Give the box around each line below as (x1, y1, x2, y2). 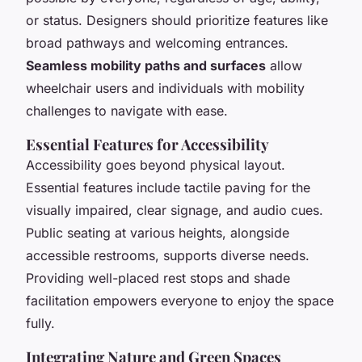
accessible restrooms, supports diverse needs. (26, 246, 309, 263)
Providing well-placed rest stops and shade (26, 269, 290, 286)
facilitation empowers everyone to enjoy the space (26, 292, 334, 309)
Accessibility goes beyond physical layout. (26, 156, 285, 173)
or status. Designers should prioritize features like (26, 11, 328, 28)
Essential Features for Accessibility (26, 133, 269, 154)
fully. (26, 314, 55, 331)
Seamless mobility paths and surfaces (26, 57, 266, 74)
